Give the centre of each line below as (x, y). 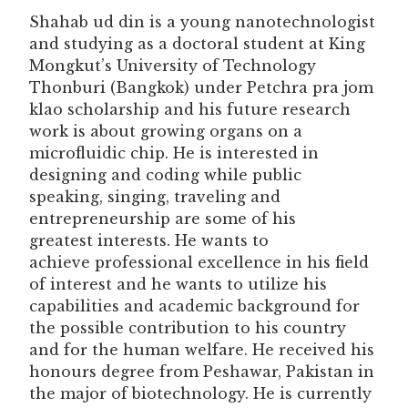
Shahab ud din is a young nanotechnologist (202, 22)
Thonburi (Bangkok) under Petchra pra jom (201, 88)
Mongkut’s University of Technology (173, 66)
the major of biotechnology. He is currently (200, 394)
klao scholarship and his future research (190, 110)
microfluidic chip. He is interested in (174, 153)
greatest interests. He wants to (149, 241)
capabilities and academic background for (194, 306)
